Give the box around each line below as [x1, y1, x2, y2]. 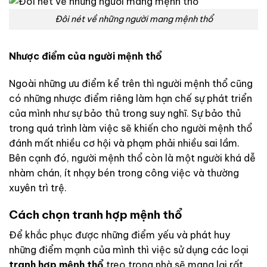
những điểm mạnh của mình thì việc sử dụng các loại [9, 244, 249, 256]
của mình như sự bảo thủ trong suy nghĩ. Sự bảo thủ [9, 107, 241, 119]
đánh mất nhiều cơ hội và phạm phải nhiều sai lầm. [9, 136, 240, 149]
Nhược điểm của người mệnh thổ [9, 49, 162, 62]
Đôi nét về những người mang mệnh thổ [54, 14, 213, 25]
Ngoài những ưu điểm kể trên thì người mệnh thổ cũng [9, 77, 253, 89]
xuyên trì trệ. [9, 181, 67, 194]
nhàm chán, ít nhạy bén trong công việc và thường [9, 166, 239, 179]
